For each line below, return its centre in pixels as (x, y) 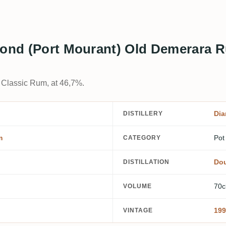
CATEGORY (142, 138)
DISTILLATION (146, 162)
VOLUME (137, 186)
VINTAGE (138, 211)
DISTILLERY (143, 114)
